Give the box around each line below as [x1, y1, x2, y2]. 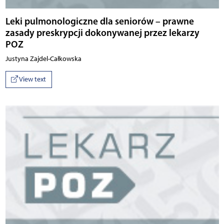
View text [18, 75, 46, 84]
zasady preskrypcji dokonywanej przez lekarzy [5, 26, 199, 39]
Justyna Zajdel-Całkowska [5, 54, 81, 63]
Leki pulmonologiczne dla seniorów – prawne [5, 15, 194, 27]
